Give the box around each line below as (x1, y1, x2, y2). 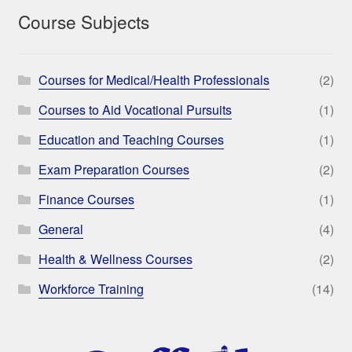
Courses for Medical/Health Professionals (38, 71, 269, 90)
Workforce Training (38, 280, 144, 299)
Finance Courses (38, 190, 134, 209)
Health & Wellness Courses (38, 250, 192, 269)
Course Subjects (17, 9, 149, 35)
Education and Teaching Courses (38, 130, 224, 149)
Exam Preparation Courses (38, 160, 189, 179)
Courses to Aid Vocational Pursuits (38, 101, 232, 119)
